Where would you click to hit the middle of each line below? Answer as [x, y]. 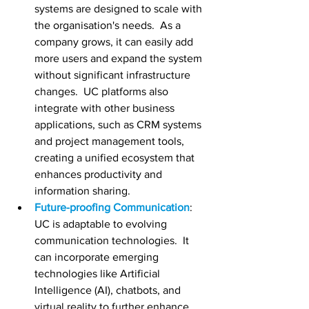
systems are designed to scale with [120, 9]
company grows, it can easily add [115, 42]
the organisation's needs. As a [109, 26]
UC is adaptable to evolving [102, 224]
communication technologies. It [113, 241]
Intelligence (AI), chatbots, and [109, 290]
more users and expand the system [120, 59]
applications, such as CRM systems [119, 125]
